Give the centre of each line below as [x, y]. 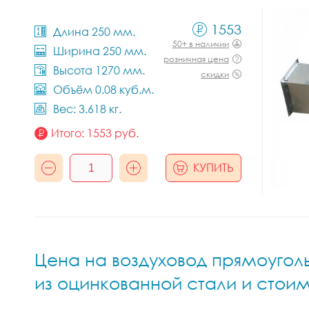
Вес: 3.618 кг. [87, 109]
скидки [215, 74]
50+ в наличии [201, 44]
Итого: [69, 133]
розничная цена [196, 59]
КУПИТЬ [213, 168]
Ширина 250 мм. [100, 51]
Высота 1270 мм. [99, 70]
